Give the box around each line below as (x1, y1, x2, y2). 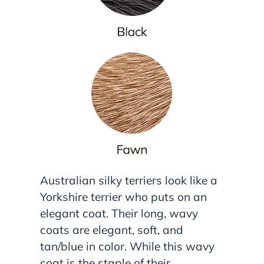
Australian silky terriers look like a (40, 173, 217, 187)
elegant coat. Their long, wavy (40, 206, 198, 220)
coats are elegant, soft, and (40, 222, 183, 237)
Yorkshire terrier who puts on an (40, 189, 207, 204)
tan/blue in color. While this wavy (40, 239, 214, 253)
